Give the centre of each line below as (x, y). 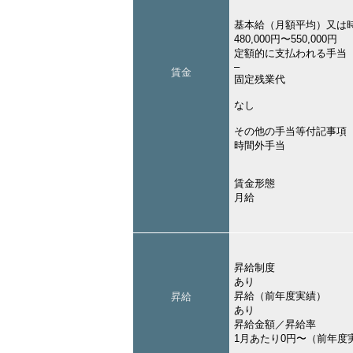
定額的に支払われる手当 (290, 54)
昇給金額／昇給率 (275, 325)
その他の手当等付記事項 (290, 132)
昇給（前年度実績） (280, 296)
